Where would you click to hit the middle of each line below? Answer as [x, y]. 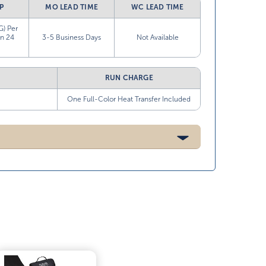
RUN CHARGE [129, 78]
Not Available [157, 37]
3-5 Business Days [72, 37]
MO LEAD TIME [72, 7]
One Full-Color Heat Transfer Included [129, 99]
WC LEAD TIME [157, 7]
